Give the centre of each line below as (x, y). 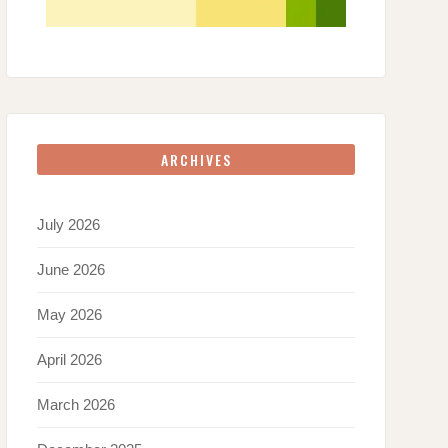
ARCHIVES (196, 160)
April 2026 (69, 360)
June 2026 (71, 270)
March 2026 (76, 405)
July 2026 (68, 225)
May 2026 (69, 315)
